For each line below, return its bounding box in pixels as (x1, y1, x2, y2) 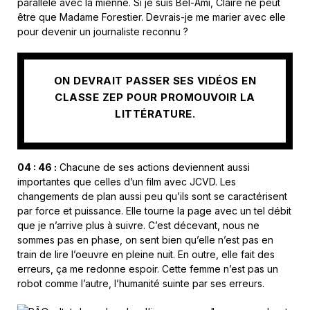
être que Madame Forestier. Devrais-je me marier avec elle (17, 11, 286, 24)
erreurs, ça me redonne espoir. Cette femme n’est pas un (17, 263, 278, 275)
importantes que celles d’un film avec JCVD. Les (17, 176, 236, 188)
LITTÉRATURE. (115, 107, 195, 120)
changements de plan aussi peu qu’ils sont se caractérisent (17, 190, 287, 203)
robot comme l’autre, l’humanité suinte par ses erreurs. (17, 277, 264, 290)
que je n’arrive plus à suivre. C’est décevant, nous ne (17, 219, 259, 232)
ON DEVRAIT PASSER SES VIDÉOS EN (53, 73, 257, 87)
